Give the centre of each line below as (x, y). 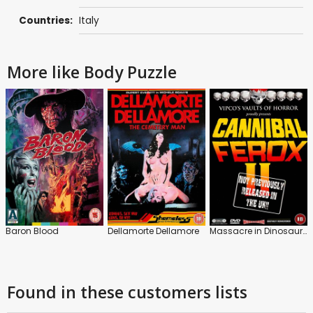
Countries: (46, 21)
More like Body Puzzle (92, 72)
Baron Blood (32, 231)
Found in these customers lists (127, 292)
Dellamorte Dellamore (153, 231)
